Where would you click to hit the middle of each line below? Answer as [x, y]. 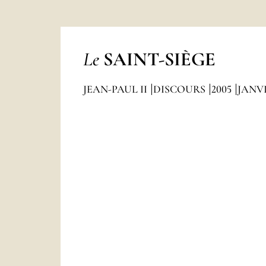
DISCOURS [180, 89]
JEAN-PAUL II [116, 89]
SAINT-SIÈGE [159, 59]
